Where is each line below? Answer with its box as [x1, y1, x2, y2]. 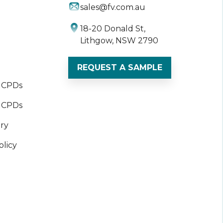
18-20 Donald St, [80, 23, 146, 33]
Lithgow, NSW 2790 [80, 35, 159, 45]
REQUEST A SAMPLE [77, 62, 163, 72]
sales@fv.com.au [80, 2, 146, 12]
